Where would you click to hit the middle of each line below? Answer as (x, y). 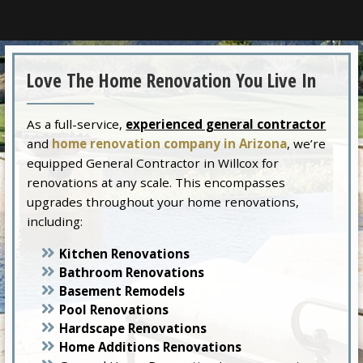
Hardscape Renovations (133, 328)
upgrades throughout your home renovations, (163, 201)
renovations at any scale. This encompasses (156, 182)
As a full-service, (77, 124)
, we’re (307, 143)
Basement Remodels (122, 290)
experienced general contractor (226, 124)
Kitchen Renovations (125, 253)
